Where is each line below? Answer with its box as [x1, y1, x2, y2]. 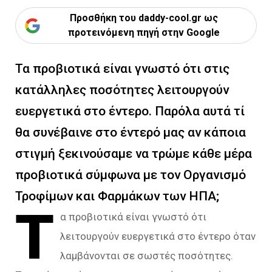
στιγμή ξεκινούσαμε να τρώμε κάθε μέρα [15, 146, 252, 161]
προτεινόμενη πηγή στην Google [67, 27, 220, 38]
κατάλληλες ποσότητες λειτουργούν [15, 83, 229, 97]
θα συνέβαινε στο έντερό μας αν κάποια [15, 125, 246, 140]
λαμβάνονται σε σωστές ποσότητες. [60, 250, 234, 262]
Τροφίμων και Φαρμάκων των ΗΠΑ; [15, 189, 219, 203]
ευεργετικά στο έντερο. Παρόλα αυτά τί [15, 104, 245, 118]
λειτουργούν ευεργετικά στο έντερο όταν [60, 230, 256, 242]
